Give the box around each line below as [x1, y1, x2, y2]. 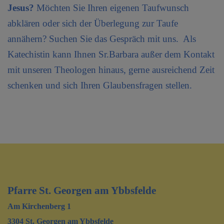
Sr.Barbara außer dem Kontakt [98, 48, 214, 59]
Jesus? [7, 2, 34, 13]
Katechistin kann [7, 48, 74, 59]
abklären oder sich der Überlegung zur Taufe [7, 17, 178, 28]
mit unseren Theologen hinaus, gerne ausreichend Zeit [7, 64, 214, 75]
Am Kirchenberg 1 [7, 201, 71, 210]
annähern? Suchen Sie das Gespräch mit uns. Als [7, 33, 196, 44]
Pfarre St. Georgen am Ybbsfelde [7, 184, 156, 196]
